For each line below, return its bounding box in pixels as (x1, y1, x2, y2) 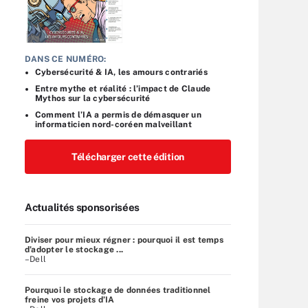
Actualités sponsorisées (25, 201, 140, 213)
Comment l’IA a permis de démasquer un (35, 109, 201, 120)
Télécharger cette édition (71, 151, 184, 162)
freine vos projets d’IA (25, 294, 115, 305)
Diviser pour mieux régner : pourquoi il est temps (25, 234, 223, 245)
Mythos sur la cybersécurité (35, 93, 151, 103)
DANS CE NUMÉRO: (25, 54, 107, 64)
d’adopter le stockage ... (25, 244, 123, 254)
